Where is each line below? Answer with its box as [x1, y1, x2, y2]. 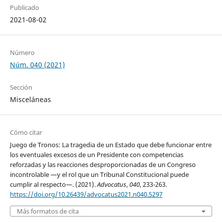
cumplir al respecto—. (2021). [9, 180, 97, 189]
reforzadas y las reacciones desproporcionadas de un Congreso [9, 160, 196, 169]
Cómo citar [9, 128, 42, 137]
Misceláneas [9, 94, 51, 104]
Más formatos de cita [16, 207, 79, 216]
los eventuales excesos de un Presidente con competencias [9, 150, 183, 159]
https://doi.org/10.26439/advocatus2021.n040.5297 [9, 190, 163, 199]
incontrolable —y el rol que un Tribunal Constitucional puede [9, 170, 189, 179]
